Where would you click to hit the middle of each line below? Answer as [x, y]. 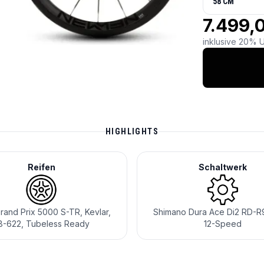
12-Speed [223, 224]
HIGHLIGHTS [132, 131]
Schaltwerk [223, 167]
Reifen [41, 167]
